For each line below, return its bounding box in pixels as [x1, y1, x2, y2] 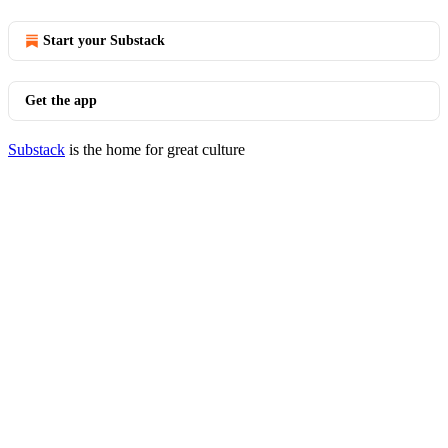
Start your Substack [43, 33, 165, 48]
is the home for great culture [65, 141, 245, 158]
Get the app [25, 93, 97, 108]
